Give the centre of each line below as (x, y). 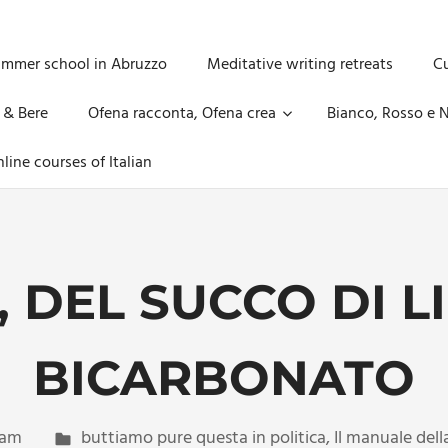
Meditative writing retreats (300, 65)
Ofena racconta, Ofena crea (182, 114)
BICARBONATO (224, 378)
